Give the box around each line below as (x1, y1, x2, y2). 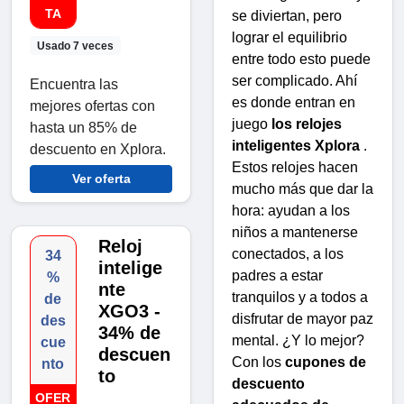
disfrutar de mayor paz (232, 310, 373, 326)
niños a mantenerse (232, 224, 358, 240)
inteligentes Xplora (232, 137, 360, 153)
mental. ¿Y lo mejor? (232, 332, 364, 348)
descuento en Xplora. (30, 141, 166, 157)
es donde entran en (232, 94, 355, 110)
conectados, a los (232, 245, 344, 262)
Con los (232, 353, 285, 370)
